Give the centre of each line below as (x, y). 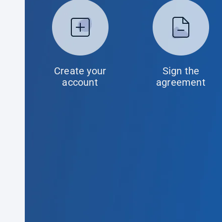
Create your (80, 71)
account (80, 83)
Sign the (181, 71)
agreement (181, 83)
